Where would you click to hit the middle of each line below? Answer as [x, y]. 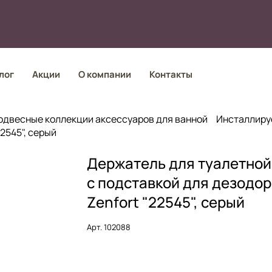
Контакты [171, 74]
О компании [104, 74]
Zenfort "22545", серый [166, 202]
